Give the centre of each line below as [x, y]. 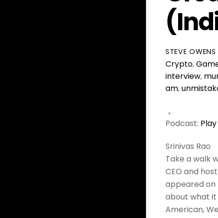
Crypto [179, 64]
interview [183, 76]
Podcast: [183, 124]
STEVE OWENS [191, 52]
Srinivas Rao [188, 146]
